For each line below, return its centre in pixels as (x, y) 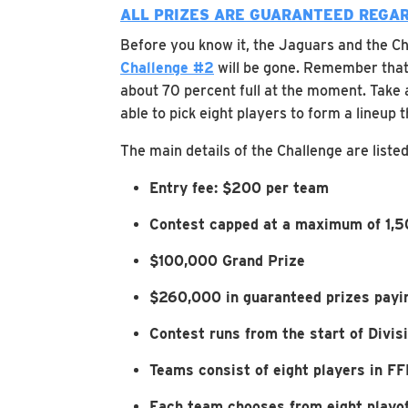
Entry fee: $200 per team (239, 188)
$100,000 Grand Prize (227, 261)
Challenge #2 (167, 68)
